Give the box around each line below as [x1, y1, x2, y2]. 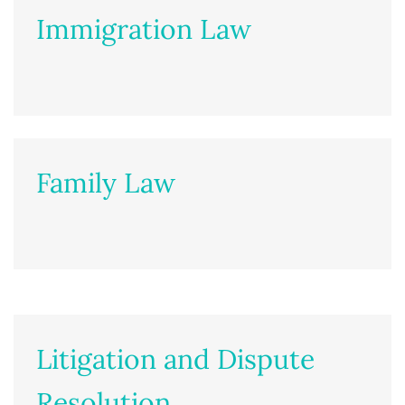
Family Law [36, 165, 175, 200]
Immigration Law [36, 11, 251, 46]
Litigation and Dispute [36, 341, 315, 376]
